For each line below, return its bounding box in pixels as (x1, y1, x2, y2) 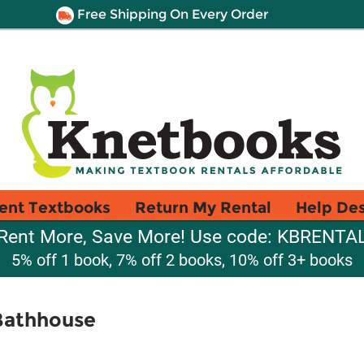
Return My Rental (135, 197, 271, 217)
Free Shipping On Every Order (73, 6, 268, 22)
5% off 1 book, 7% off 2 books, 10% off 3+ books (11, 250, 353, 270)
